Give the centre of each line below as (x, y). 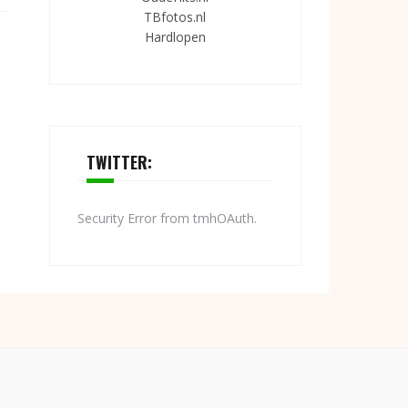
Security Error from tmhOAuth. (167, 218)
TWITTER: (119, 162)
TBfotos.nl (175, 17)
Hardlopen (175, 37)
